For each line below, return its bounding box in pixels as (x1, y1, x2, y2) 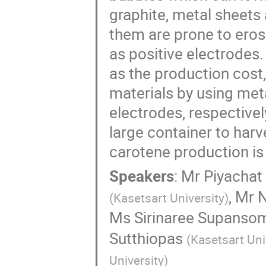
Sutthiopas (109, 227, 183, 249)
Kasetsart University (113, 189, 224, 206)
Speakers (109, 165, 174, 186)
